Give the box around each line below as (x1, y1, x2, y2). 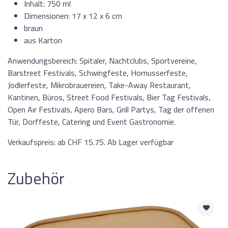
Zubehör (8, 165, 65, 190)
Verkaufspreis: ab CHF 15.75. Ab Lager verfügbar (8, 135, 174, 148)
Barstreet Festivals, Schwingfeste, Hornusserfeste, (8, 66, 188, 79)
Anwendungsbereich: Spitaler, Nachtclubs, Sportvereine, (8, 54, 197, 67)
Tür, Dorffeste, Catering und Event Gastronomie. (8, 115, 176, 128)
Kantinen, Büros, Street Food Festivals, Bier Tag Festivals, (8, 91, 211, 103)
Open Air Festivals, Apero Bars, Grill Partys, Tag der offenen (8, 103, 214, 116)
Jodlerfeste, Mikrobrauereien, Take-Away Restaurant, (8, 78, 191, 91)
